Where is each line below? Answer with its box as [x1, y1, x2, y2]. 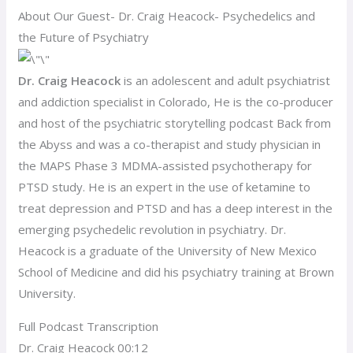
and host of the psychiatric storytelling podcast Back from [18, 114, 332, 131]
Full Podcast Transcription [18, 318, 159, 334]
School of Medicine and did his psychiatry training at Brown [18, 263, 335, 280]
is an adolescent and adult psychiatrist [124, 72, 331, 88]
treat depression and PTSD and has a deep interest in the [18, 199, 333, 216]
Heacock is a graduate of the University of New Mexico [18, 242, 318, 258]
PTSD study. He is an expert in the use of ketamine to [18, 178, 311, 195]
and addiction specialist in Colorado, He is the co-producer [18, 93, 334, 110]
